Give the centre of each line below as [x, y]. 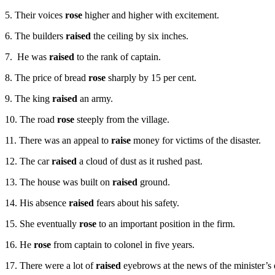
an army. [95, 99]
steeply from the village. [122, 120]
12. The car [28, 161]
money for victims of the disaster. [196, 141]
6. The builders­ [35, 36]
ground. [154, 182]
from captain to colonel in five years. [123, 245]
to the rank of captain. [118, 57]
